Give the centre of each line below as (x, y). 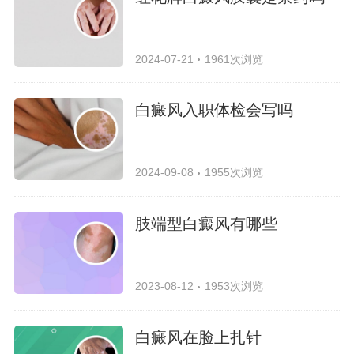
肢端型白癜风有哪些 (207, 224)
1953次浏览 (233, 286)
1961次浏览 (233, 59)
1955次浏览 (233, 173)
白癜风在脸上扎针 (199, 337)
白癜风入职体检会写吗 (215, 110)
